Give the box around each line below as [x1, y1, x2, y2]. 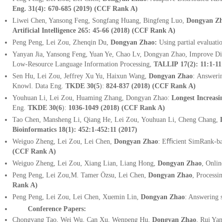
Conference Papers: [27, 205, 86, 213]
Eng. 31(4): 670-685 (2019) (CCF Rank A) [12, 5, 138, 13]
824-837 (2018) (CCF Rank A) [106, 82, 196, 90]
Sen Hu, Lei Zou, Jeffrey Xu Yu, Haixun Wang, [12, 72, 149, 80]
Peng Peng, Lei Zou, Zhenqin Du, [12, 39, 111, 47]
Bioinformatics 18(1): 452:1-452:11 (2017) [12, 126, 137, 134]
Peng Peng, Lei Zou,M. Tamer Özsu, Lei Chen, [12, 171, 148, 179]
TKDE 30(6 [28, 104, 62, 112]
